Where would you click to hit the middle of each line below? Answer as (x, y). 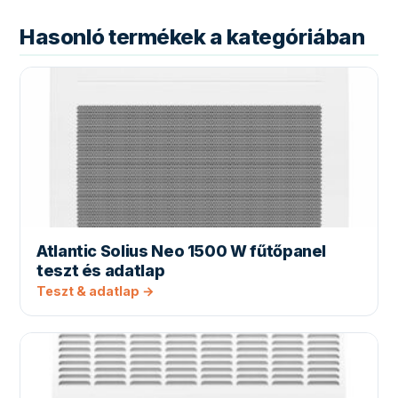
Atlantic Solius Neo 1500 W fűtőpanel (182, 251)
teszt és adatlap (101, 271)
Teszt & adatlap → (96, 291)
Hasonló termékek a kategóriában (192, 37)
